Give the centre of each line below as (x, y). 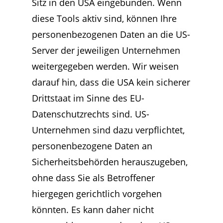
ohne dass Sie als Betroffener (93, 178)
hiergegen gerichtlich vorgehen (97, 194)
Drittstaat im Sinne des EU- (88, 98)
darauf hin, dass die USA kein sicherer (111, 82)
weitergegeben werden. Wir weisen (105, 66)
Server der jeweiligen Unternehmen (106, 50)
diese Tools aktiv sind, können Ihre (104, 18)
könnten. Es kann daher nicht (93, 210)
